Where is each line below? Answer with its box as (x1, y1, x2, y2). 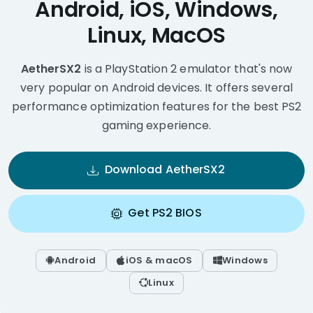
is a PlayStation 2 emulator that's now (81, 61, 293, 78)
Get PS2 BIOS (128, 204, 202, 221)
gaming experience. (101, 117, 212, 134)
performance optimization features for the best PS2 (11, 99, 302, 115)
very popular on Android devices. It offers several (20, 80, 293, 96)
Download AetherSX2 (104, 161, 226, 178)
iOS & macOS (125, 254, 193, 268)
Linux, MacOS (87, 20, 226, 51)
